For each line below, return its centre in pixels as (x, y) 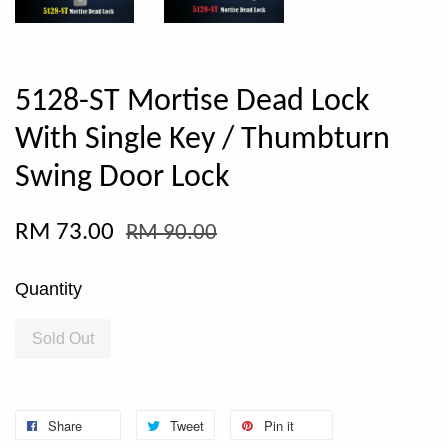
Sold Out (63, 338)
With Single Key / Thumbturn (202, 139)
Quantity (48, 288)
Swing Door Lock (122, 177)
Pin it (279, 425)
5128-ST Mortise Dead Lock (192, 101)
